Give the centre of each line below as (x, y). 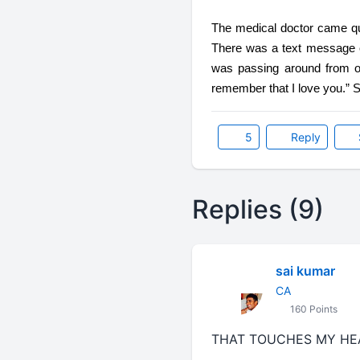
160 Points (312, 309)
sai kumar (305, 271)
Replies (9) (258, 209)
